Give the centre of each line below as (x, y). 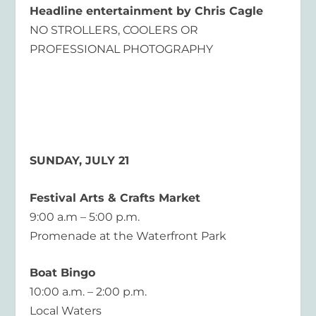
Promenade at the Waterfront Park (128, 236)
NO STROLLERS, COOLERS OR (114, 30)
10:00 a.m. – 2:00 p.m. (89, 292)
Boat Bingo (63, 273)
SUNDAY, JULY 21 (80, 161)
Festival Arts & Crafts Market (115, 197)
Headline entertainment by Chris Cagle (147, 11)
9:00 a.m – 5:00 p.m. (85, 217)
